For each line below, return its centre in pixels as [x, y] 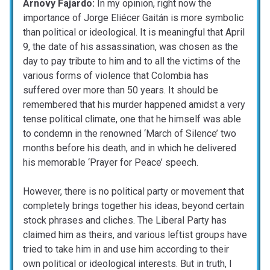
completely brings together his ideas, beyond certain [133, 206]
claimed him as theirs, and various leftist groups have [135, 235]
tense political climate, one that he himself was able [132, 119]
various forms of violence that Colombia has [116, 76]
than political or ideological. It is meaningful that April [134, 33]
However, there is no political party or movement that [133, 192]
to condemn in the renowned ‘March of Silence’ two [130, 134]
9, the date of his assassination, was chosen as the [130, 47]
